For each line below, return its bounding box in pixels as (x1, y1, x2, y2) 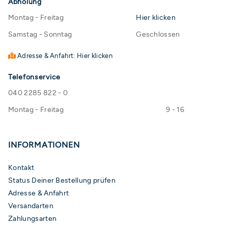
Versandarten (8, 201, 53, 211)
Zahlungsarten (8, 214, 57, 223)
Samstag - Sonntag (8, 30, 72, 39)
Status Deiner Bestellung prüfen (8, 176, 116, 185)
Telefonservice (8, 72, 61, 82)
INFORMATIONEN (8, 140, 80, 150)
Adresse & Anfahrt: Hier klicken (15, 52, 112, 60)
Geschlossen (136, 30, 180, 39)
